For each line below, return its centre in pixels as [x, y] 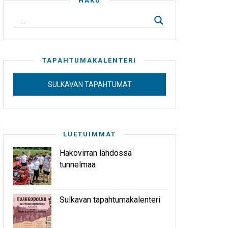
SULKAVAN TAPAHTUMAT [90, 85]
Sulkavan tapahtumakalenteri [110, 200]
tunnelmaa [78, 165]
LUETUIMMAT [90, 134]
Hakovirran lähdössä [96, 153]
